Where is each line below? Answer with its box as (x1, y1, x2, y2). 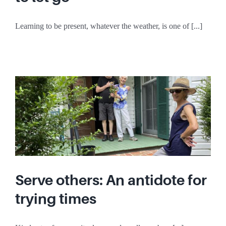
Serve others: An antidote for (15, 172, 207, 188)
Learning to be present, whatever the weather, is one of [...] (15, 22, 202, 31)
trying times (15, 190, 96, 207)
